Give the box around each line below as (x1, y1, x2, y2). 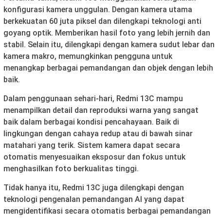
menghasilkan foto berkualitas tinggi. (3, 163, 139, 173)
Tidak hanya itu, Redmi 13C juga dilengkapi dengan (3, 182, 184, 192)
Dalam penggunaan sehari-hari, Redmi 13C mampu (3, 93, 183, 103)
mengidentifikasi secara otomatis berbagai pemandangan (3, 206, 211, 216)
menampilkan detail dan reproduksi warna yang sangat (3, 105, 199, 115)
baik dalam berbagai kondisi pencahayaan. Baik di (3, 117, 179, 127)
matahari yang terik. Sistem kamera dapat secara (3, 140, 180, 150)
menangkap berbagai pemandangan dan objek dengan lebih (3, 63, 213, 73)
